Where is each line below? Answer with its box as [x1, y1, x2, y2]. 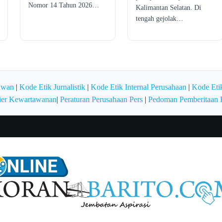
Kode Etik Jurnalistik [19, 82, 85, 91]
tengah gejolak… [136, 14, 184, 22]
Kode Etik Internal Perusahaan [91, 82, 186, 91]
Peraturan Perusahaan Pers [59, 95, 143, 104]
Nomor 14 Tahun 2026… [28, 1, 99, 9]
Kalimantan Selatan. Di [136, 3, 202, 11]
